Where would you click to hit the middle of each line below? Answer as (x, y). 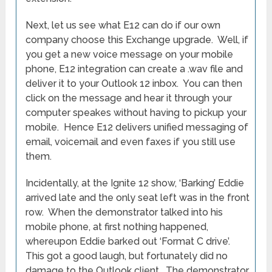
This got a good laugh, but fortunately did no (127, 256)
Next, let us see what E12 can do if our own (123, 25)
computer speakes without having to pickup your (136, 113)
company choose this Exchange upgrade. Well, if (137, 40)
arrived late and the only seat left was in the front (138, 198)
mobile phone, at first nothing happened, (117, 227)
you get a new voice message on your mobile (130, 55)
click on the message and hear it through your (129, 98)
